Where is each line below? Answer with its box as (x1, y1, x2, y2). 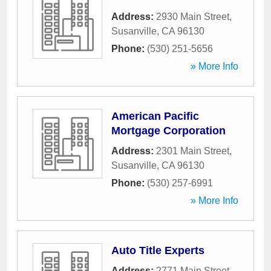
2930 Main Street (156, 11, 229, 22)
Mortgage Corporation (111, 125, 226, 137)
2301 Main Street (156, 146, 229, 156)
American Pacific (111, 110, 199, 122)
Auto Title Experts (111, 244, 204, 256)
